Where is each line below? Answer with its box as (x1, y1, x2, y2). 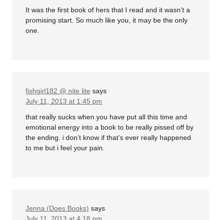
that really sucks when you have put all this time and (26, 112, 188, 121)
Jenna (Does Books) (26, 204, 89, 212)
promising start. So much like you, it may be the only (26, 16, 188, 25)
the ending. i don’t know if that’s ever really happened (26, 133, 192, 141)
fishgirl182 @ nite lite (26, 87, 91, 95)
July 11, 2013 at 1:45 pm (26, 97, 103, 106)
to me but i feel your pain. (26, 143, 105, 152)
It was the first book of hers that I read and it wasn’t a (26, 6, 191, 14)
